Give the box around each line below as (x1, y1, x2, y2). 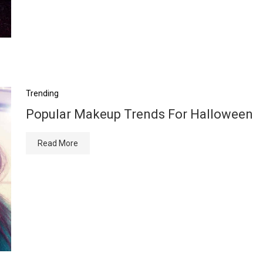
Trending (26, 89, 59, 98)
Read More (38, 139, 78, 148)
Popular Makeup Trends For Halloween (26, 107, 253, 122)
